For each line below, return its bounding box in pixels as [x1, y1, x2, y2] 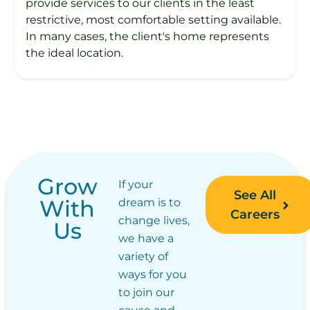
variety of [118, 249, 168, 263]
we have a [118, 231, 174, 245]
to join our [118, 285, 174, 299]
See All [234, 187, 277, 203]
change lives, [118, 213, 190, 227]
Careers [230, 206, 280, 222]
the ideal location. [26, 46, 123, 60]
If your [118, 177, 153, 191]
